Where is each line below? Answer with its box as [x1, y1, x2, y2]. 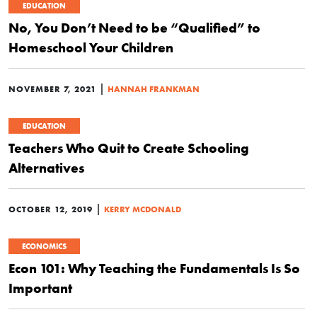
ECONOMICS [22, 241, 67, 251]
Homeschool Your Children [8, 39, 173, 56]
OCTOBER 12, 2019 [8, 204, 93, 214]
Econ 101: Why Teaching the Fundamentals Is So [8, 260, 300, 277]
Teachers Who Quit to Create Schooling [8, 139, 249, 156]
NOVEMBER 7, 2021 [8, 83, 96, 94]
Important [8, 279, 72, 296]
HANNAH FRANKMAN [108, 83, 200, 94]
